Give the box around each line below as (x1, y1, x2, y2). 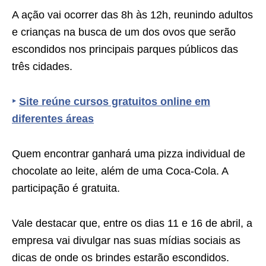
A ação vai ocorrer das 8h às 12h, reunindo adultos (12, 9, 253, 21)
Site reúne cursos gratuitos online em (19, 96, 210, 107)
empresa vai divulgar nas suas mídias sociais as (12, 235, 240, 246)
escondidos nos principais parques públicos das (12, 43, 238, 55)
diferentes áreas (12, 113, 94, 125)
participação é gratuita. (12, 182, 120, 194)
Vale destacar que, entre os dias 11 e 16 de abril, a (12, 217, 252, 229)
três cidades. (12, 61, 72, 72)
